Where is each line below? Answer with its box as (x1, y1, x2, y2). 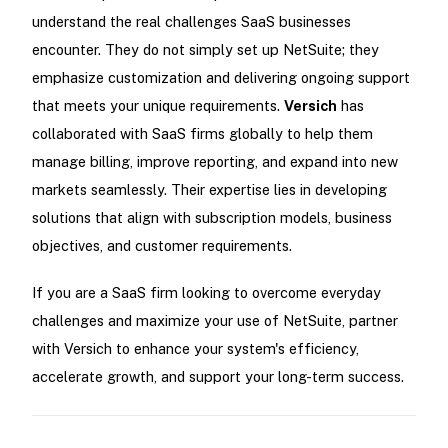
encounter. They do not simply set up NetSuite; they (31, 40, 379, 58)
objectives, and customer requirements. (31, 236, 292, 254)
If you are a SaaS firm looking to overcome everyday (31, 284, 381, 302)
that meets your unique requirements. (31, 96, 284, 114)
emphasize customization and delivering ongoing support (31, 68, 410, 86)
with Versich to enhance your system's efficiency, (31, 340, 359, 358)
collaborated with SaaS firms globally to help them (31, 124, 373, 142)
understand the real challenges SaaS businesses (31, 12, 351, 30)
